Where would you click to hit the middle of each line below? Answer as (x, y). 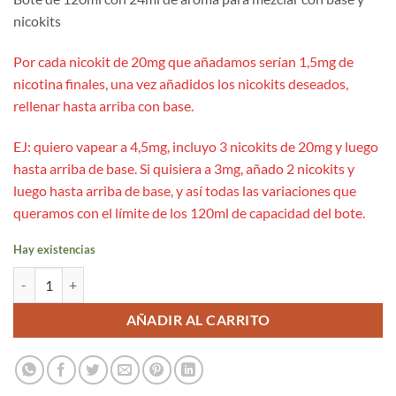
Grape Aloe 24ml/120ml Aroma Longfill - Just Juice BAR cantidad (191, 277)
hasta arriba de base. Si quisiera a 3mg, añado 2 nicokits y (184, 168)
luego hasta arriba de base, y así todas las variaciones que (185, 190)
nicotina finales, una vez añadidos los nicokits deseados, (181, 84)
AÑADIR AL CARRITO (198, 320)
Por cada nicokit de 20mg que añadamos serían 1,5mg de (183, 62)
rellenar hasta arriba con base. (103, 106)
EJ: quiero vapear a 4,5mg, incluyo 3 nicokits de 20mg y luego (196, 146)
